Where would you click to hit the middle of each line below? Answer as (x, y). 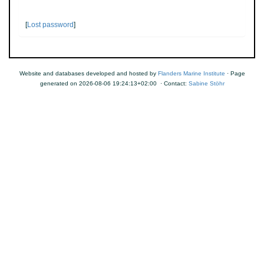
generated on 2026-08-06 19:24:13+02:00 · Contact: (114, 83)
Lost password (50, 25)
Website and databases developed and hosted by (88, 73)
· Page (235, 73)
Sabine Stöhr (206, 83)
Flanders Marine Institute (191, 73)
